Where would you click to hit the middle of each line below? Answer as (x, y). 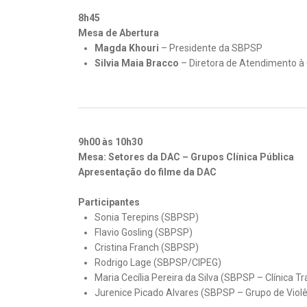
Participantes (109, 202)
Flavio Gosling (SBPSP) (144, 232)
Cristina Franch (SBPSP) (147, 247)
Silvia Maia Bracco (137, 63)
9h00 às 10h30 (110, 142)
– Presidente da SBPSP (211, 48)
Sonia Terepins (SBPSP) (147, 217)
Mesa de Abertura (119, 33)
